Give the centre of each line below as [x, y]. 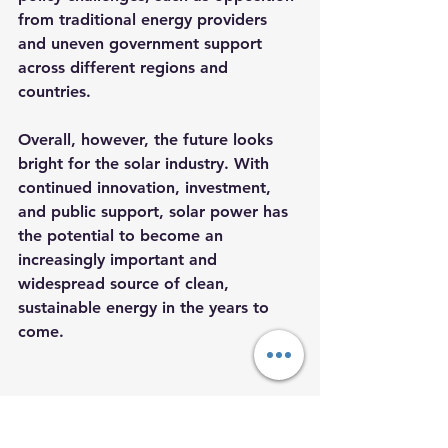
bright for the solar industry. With [146, 163]
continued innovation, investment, [147, 187]
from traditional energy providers [145, 19]
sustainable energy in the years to [146, 307]
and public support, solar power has [155, 211]
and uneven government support [142, 43]
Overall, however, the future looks [148, 139]
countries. [54, 91]
